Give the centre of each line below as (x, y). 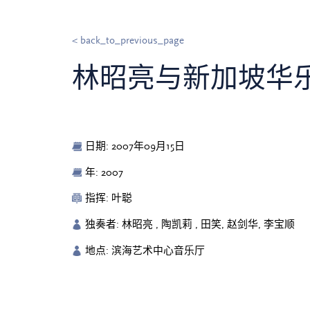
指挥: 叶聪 (109, 199)
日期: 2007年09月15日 (135, 146)
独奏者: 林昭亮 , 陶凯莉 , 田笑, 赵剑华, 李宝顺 (190, 225)
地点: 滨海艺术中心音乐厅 (145, 251)
